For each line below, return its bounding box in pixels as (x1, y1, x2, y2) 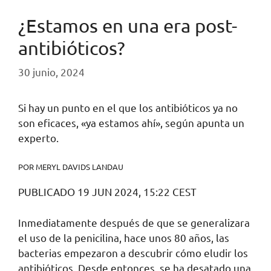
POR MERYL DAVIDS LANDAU (18, 161, 123, 172)
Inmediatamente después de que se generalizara (18, 215, 250, 229)
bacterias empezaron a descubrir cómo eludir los (18, 246, 248, 259)
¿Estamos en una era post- (18, 14, 237, 36)
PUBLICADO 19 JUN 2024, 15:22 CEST (18, 185, 197, 198)
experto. (18, 131, 59, 145)
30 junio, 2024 (18, 65, 85, 79)
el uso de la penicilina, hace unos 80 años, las (18, 230, 229, 244)
